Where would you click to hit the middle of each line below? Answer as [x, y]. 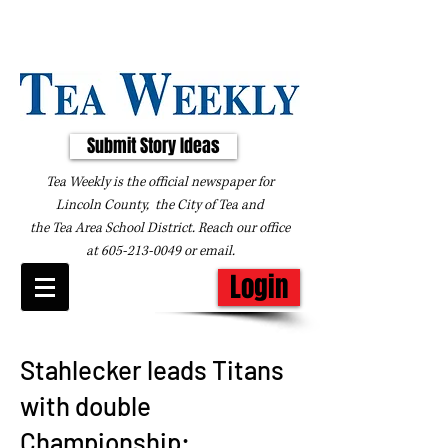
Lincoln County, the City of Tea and [160, 205]
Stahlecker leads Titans [152, 369]
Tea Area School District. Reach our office [171, 228]
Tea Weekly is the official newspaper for [160, 182]
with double [85, 405]
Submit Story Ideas [153, 146]
